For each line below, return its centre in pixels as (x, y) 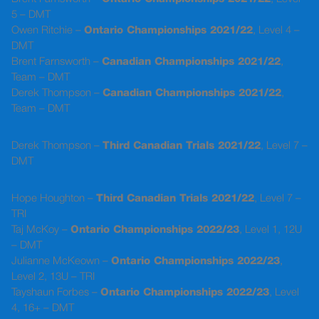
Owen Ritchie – (48, 31)
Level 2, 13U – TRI (53, 277)
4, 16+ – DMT (43, 309)
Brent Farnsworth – (57, 62)
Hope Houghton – (54, 199)
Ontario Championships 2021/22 (168, 31)
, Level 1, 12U (271, 230)
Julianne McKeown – (61, 262)
